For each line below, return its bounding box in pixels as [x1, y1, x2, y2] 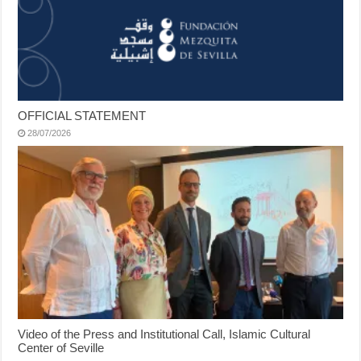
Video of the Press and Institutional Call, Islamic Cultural [18, 326, 311, 341]
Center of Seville [18, 340, 105, 355]
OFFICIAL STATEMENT [18, 109, 147, 123]
